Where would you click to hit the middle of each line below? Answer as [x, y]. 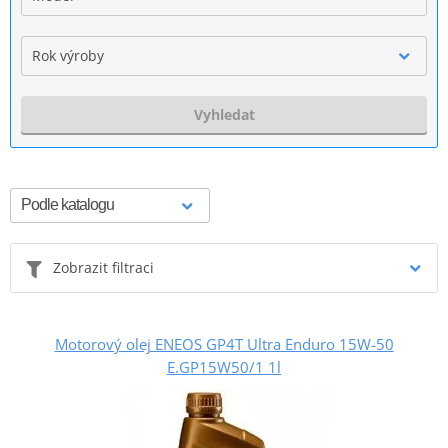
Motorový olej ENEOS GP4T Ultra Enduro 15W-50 [224, 343]
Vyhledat [224, 114]
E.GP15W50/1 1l [224, 366]
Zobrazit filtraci [103, 267]
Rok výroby [68, 55]
